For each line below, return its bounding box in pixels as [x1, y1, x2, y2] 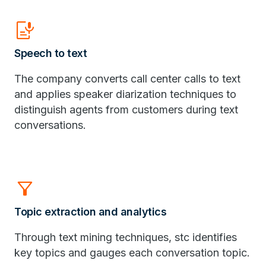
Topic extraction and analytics [14, 205, 166, 218]
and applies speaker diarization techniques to [14, 88, 236, 100]
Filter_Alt [14, 176, 36, 202]
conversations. [14, 119, 86, 131]
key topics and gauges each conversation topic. [14, 246, 250, 259]
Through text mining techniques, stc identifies [14, 231, 237, 243]
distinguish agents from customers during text [14, 103, 238, 116]
